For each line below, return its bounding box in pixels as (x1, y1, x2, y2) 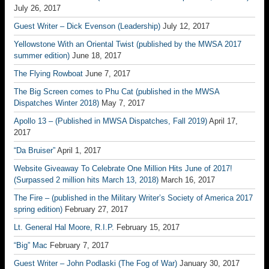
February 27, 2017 (65, 205, 128, 214)
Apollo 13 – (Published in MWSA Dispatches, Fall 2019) (14, 116, 207, 125)
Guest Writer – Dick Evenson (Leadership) (14, 22, 160, 31)
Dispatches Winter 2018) (14, 98, 99, 107)
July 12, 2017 (163, 22, 210, 31)
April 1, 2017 (57, 146, 101, 155)
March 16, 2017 (161, 175, 215, 184)
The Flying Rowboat (14, 69, 83, 78)
